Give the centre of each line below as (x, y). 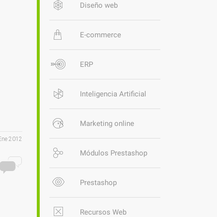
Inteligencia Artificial (113, 94)
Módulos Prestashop (114, 153)
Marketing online (107, 124)
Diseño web (99, 5)
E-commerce (101, 35)
